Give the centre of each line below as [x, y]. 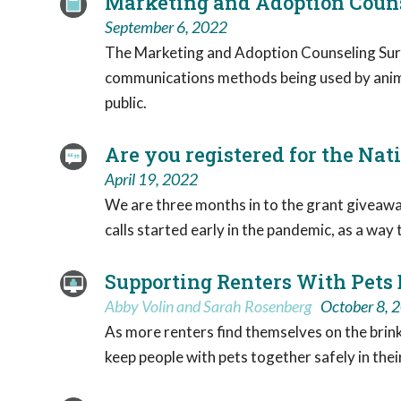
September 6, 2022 [166, 26]
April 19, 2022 [151, 179]
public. [126, 102]
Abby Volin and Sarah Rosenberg [208, 306]
